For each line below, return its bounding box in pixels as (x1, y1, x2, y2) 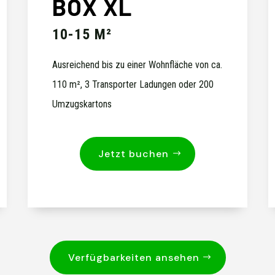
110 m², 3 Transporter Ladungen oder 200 (52, 78, 214, 90)
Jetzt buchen (98, 147, 169, 160)
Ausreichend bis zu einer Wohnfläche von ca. (52, 58, 222, 71)
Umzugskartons (52, 98, 112, 110)
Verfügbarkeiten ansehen (68, 250, 199, 264)
